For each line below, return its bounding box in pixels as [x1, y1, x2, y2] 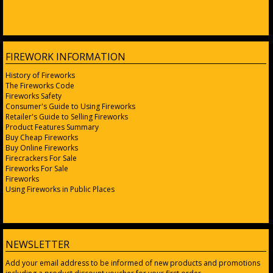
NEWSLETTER [5, 237, 69, 251]
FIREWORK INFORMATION [5, 49, 126, 63]
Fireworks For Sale [5, 163, 68, 174]
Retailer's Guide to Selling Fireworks [5, 111, 128, 122]
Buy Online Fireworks [5, 142, 78, 153]
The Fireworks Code [5, 80, 74, 91]
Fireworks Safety [5, 90, 62, 101]
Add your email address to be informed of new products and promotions [5, 257, 260, 268]
